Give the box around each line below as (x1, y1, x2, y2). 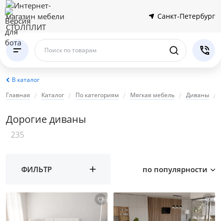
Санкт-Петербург (157, 11, 215, 21)
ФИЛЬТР (21, 164, 52, 174)
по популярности (143, 164, 209, 174)
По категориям (75, 91, 119, 99)
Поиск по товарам (44, 46, 97, 54)
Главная (6, 91, 30, 99)
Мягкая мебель (130, 91, 175, 99)
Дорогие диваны (6, 112, 86, 126)
